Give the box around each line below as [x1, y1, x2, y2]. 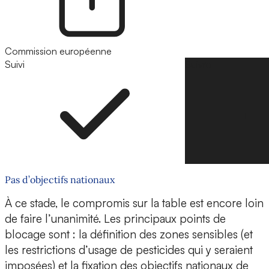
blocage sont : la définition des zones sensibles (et [5, 227, 253, 242]
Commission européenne [5, 45, 112, 58]
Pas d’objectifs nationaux [5, 174, 115, 186]
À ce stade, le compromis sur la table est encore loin [5, 196, 264, 211]
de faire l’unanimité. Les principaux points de [5, 211, 226, 226]
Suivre [185, 58, 211, 71]
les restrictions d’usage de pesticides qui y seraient [5, 243, 253, 258]
